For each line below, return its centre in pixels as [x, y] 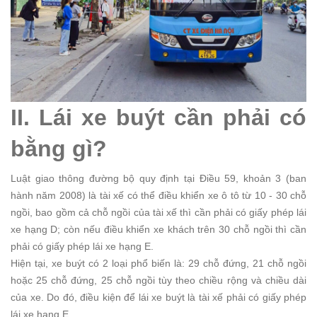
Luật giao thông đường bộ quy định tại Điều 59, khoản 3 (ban [158, 178]
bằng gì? [59, 148]
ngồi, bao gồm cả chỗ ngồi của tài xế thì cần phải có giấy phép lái [158, 212]
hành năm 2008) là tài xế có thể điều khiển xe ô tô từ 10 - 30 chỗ [158, 195]
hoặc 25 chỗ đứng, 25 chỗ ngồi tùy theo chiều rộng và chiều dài [158, 280]
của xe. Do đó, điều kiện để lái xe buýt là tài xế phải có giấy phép [158, 297]
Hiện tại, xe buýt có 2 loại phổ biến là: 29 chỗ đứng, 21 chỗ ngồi [158, 263]
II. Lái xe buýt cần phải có [158, 117]
